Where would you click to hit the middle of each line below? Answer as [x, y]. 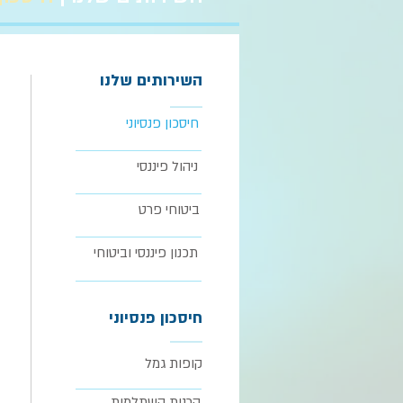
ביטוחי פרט [169, 210]
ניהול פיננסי [167, 166]
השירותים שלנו [151, 81]
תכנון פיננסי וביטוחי [146, 253]
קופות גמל [174, 363]
